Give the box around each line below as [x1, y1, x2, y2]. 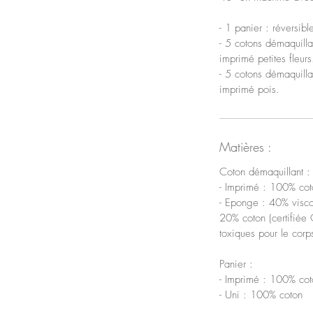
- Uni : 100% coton [219, 287, 303, 302]
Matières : [219, 138, 272, 155]
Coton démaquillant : [219, 164, 310, 179]
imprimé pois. [219, 82, 279, 96]
